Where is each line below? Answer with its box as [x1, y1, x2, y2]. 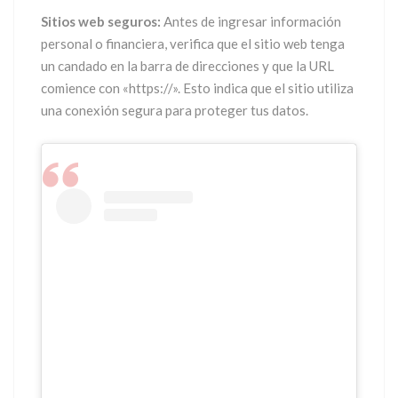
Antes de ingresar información [161, 13, 341, 30]
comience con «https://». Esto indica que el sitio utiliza [41, 80, 354, 97]
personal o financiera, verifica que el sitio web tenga [41, 36, 345, 52]
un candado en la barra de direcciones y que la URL [41, 58, 334, 75]
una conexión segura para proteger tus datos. [41, 102, 308, 119]
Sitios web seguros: [41, 13, 161, 30]
